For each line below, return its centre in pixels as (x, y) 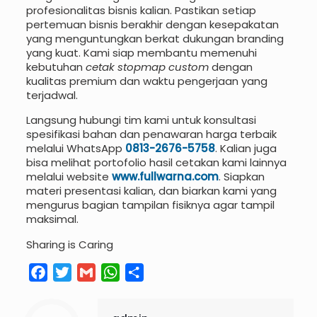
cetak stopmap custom (147, 67)
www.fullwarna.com (165, 177)
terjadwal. (52, 95)
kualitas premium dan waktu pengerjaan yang (146, 81)
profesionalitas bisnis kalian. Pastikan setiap (141, 10)
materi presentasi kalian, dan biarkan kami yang (151, 191)
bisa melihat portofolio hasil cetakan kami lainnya (156, 162)
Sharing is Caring (69, 244)
